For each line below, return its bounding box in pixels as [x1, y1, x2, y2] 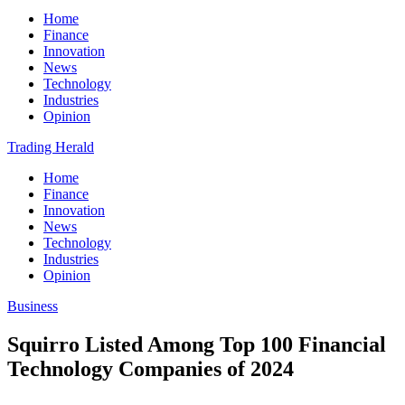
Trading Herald [7, 139, 94, 155]
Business [7, 298, 58, 314]
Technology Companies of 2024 [7, 356, 294, 381]
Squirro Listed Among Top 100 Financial [7, 332, 386, 356]
